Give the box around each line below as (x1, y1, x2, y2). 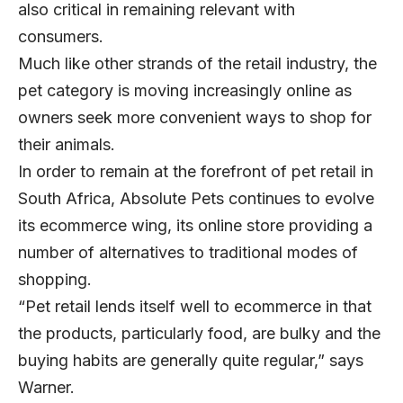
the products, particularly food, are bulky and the (18, 324, 381, 344)
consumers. (18, 27, 108, 47)
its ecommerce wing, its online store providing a (18, 216, 372, 236)
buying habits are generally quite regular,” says (18, 351, 363, 371)
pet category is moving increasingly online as (18, 81, 352, 101)
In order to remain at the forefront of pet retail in (18, 162, 373, 182)
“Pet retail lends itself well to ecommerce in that (18, 297, 372, 317)
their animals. (18, 135, 124, 155)
